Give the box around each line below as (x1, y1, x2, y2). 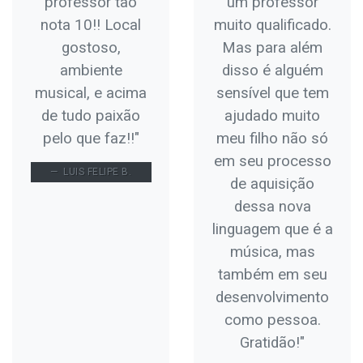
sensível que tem (216, 83, 329, 102)
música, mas (229, 242, 315, 261)
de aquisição (230, 174, 314, 193)
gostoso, (61, 38, 121, 57)
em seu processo (213, 152, 331, 170)
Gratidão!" (240, 333, 305, 352)
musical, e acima (35, 83, 147, 102)
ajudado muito (224, 106, 320, 125)
